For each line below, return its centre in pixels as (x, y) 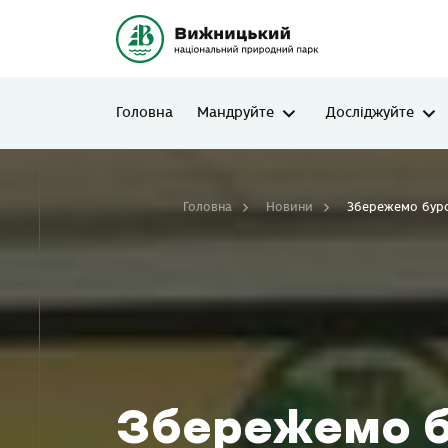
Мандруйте (235, 112)
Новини (289, 207)
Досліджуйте (370, 112)
